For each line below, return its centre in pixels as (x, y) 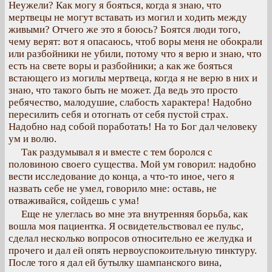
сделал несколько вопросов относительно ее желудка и (130, 238)
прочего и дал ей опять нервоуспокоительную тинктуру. (133, 250)
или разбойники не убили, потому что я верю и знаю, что (135, 54)
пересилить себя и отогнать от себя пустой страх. (118, 114)
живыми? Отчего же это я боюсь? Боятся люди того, (124, 29)
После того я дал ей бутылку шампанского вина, (115, 263)
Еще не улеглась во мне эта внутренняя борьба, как (134, 214)
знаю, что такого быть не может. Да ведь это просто (123, 90)
